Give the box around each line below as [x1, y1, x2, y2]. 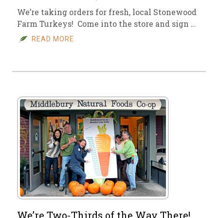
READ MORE [32, 35, 74, 43]
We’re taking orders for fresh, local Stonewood [17, 7, 197, 17]
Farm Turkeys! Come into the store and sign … [17, 18, 196, 29]
